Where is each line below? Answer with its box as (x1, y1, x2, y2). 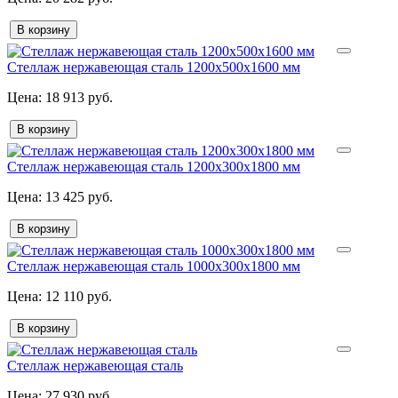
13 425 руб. (42, 189, 113, 205)
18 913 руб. (42, 90, 113, 106)
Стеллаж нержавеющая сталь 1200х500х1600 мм (7, 60, 300, 76)
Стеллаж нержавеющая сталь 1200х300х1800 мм (7, 159, 300, 175)
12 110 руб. (42, 289, 112, 305)
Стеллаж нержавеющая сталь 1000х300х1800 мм (7, 259, 300, 275)
